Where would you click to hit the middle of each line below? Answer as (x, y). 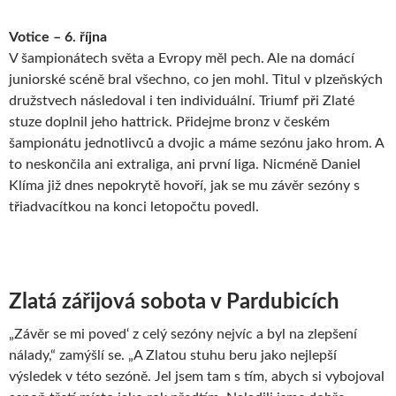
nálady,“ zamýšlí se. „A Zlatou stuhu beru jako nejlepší (173, 355)
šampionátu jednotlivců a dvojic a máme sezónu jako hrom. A (196, 143)
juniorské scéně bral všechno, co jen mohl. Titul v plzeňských (196, 79)
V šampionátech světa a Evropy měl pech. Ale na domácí (182, 58)
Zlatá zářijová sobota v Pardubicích (174, 302)
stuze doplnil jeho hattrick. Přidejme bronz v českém (169, 122)
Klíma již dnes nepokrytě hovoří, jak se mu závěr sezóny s (184, 185)
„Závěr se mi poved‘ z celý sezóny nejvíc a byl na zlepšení (183, 334)
